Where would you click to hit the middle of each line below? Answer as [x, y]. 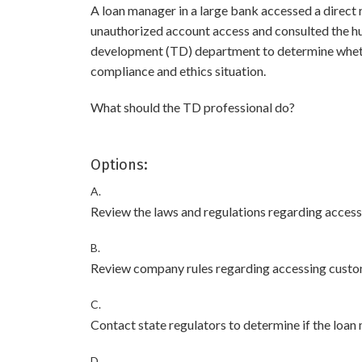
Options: [119, 165]
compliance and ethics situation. [178, 71]
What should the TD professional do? [193, 107]
